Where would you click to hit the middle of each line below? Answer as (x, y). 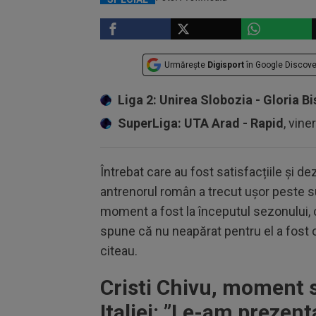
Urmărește (186, 65)
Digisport (226, 65)
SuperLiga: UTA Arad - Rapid (201, 123)
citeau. (119, 251)
